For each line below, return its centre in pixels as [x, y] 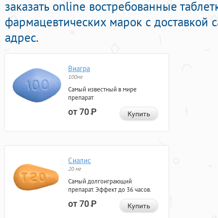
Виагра [79, 69]
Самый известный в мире [102, 90]
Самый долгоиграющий [100, 182]
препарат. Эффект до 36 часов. [110, 190]
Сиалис [80, 161]
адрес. [22, 38]
